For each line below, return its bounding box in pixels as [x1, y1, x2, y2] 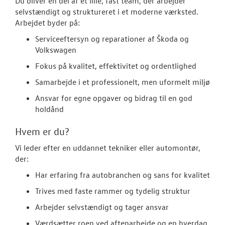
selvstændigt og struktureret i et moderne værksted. [15, 6, 198, 17]
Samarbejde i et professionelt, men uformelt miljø [35, 76, 210, 87]
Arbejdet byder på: [15, 17, 80, 28]
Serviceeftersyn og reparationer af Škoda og [35, 33, 189, 44]
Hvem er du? [15, 125, 69, 137]
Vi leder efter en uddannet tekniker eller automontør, [15, 142, 200, 153]
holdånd [35, 103, 64, 114]
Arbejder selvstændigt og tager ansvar [35, 201, 169, 212]
